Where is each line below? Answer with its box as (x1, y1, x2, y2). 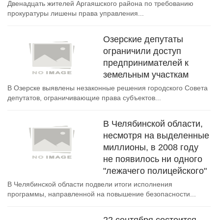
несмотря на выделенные (103, 131, 209, 140)
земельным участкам (103, 70, 189, 80)
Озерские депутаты (103, 34, 183, 44)
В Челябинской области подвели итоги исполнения (7, 180, 172, 188)
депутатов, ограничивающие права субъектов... (7, 94, 161, 102)
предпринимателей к (103, 58, 189, 68)
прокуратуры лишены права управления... (7, 9, 144, 17)
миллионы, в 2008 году (103, 142, 198, 152)
